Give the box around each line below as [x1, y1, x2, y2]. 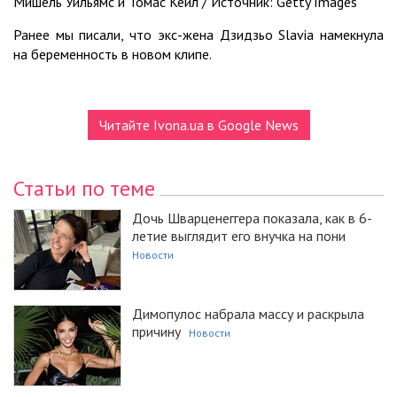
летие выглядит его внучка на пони [132, 226, 346, 245]
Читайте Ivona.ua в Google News [98, 115, 299, 134]
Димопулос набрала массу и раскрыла [132, 304, 364, 323]
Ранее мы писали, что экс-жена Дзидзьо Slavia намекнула [13, 25, 384, 43]
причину [132, 322, 181, 340]
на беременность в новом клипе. [13, 44, 212, 63]
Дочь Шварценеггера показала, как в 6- [132, 208, 372, 227]
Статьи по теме [13, 174, 155, 202]
